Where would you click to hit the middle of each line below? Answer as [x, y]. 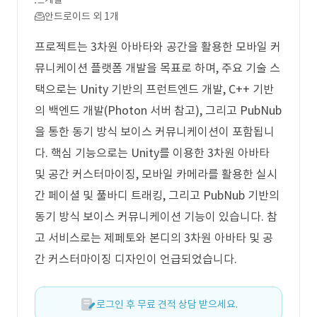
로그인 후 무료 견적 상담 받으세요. [167, 304]
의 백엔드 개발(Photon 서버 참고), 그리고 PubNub [158, 110]
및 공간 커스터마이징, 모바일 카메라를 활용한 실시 [156, 174]
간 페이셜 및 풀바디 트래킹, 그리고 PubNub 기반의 [157, 195]
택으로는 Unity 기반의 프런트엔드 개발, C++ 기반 [154, 89]
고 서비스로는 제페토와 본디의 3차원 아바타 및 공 [154, 238]
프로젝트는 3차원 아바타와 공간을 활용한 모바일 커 [158, 47]
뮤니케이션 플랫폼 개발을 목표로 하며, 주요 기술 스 [157, 68]
